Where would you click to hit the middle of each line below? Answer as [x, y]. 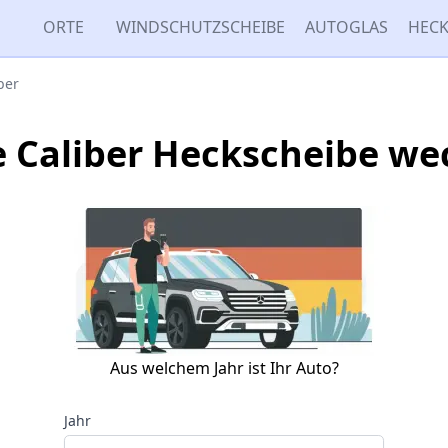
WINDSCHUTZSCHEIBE [200, 27]
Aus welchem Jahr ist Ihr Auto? [224, 368]
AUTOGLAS [346, 27]
